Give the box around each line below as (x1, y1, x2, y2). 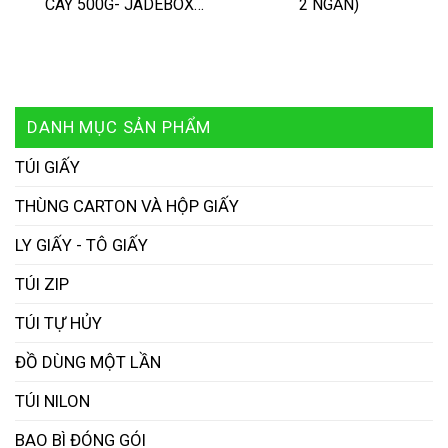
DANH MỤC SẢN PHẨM (27, 117, 212, 138)
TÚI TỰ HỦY (15, 313, 102, 334)
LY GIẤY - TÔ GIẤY (15, 235, 148, 256)
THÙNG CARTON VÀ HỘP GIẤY (15, 196, 239, 217)
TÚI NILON (15, 391, 90, 412)
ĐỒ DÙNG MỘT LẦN (15, 352, 161, 373)
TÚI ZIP (15, 274, 69, 295)
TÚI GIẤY (15, 157, 80, 178)
